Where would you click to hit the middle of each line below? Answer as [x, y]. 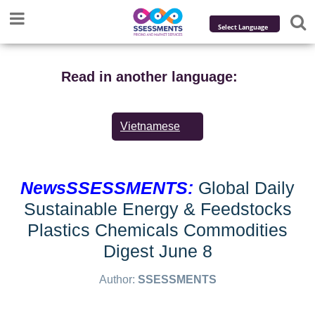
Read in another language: [149, 77]
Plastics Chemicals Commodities [157, 230]
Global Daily [244, 188]
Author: [118, 279]
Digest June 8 [157, 251]
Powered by [241, 51]
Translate [260, 73]
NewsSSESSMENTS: [107, 188]
